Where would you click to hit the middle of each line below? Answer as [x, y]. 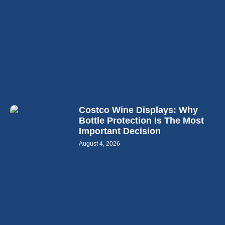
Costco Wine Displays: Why [139, 110]
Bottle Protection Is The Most [142, 121]
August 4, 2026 [100, 144]
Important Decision [120, 131]
